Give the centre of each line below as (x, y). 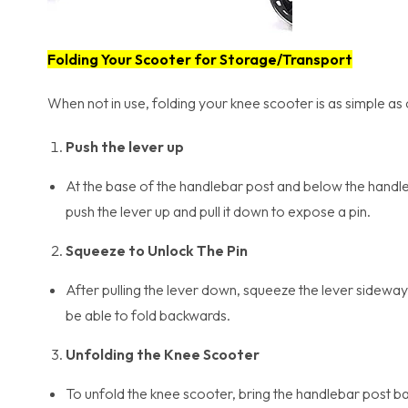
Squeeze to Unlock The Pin (157, 250)
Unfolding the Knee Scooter (163, 354)
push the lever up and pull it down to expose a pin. (218, 211)
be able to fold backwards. (148, 315)
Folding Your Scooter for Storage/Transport (200, 59)
